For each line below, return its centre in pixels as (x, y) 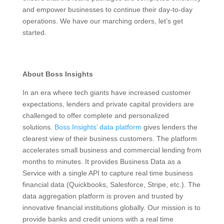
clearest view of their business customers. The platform (109, 138)
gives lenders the (169, 127)
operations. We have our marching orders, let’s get (102, 21)
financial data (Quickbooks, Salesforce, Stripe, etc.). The (111, 184)
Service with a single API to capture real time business (107, 173)
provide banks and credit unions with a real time (98, 219)
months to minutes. (53, 161)
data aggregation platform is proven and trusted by (102, 196)
